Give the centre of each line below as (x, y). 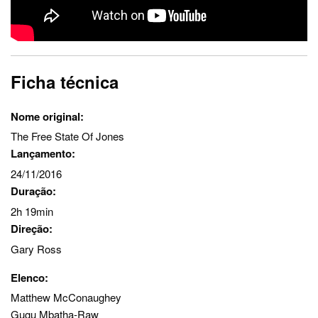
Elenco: (29, 277)
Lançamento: (43, 154)
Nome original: (47, 116)
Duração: (33, 191)
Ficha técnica (65, 81)
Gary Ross (36, 248)
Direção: (32, 228)
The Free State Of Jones (67, 136)
